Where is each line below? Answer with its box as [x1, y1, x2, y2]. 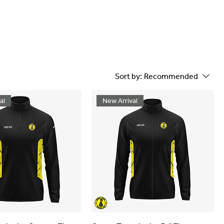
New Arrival [102, 96, 137, 105]
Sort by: [115, 71, 142, 81]
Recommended [144, 71, 198, 81]
